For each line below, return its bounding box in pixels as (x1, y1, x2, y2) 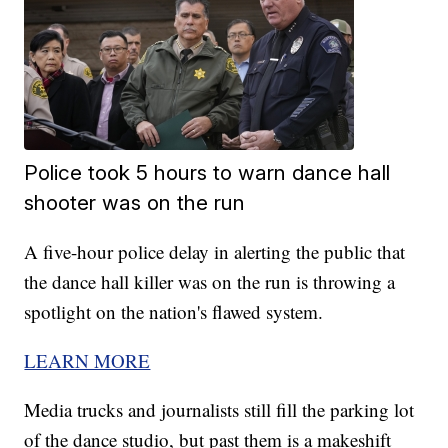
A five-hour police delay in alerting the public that (24, 239, 406, 265)
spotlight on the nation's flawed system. (24, 299, 324, 325)
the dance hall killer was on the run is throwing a (24, 269, 396, 295)
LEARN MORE (24, 348, 151, 374)
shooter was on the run (24, 190, 246, 216)
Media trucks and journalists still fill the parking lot (24, 397, 415, 423)
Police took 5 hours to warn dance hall (24, 160, 391, 186)
